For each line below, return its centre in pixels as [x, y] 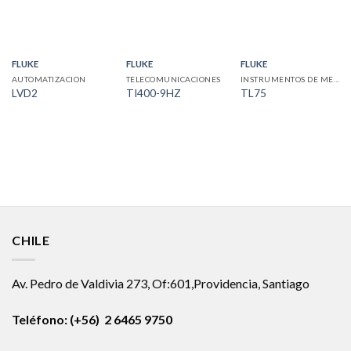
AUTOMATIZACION [49, 80]
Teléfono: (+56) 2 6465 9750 [92, 319]
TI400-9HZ [153, 93]
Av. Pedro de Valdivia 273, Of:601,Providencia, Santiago [161, 283]
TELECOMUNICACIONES [173, 80]
